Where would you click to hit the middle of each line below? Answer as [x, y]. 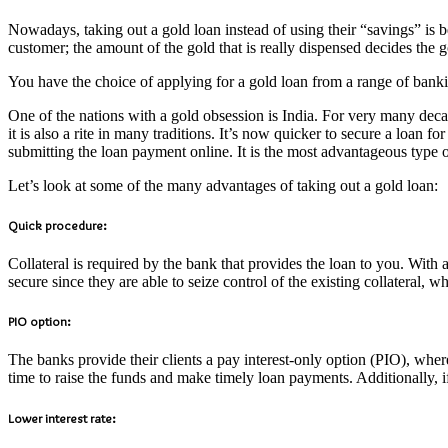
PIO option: [39, 321]
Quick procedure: [57, 224]
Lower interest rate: [62, 417]
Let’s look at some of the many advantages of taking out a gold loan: [223, 185]
